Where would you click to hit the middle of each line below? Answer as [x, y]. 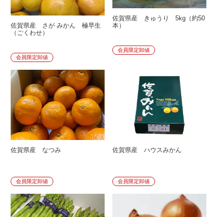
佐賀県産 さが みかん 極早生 [56, 26]
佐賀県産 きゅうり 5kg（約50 [159, 18]
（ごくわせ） [30, 33]
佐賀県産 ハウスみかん [147, 150]
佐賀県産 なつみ [39, 150]
